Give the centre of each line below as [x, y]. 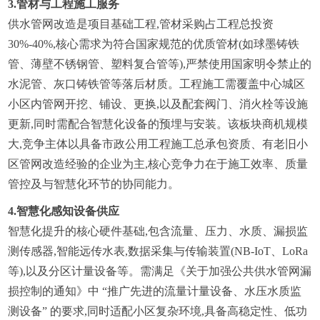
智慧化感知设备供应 [68, 211]
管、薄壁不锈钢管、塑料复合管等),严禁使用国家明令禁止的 [160, 64]
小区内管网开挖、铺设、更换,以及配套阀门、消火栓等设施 [158, 104]
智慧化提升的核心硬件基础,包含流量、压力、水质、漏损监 [158, 231]
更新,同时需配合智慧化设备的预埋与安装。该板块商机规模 [158, 124]
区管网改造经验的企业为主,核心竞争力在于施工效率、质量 [158, 164]
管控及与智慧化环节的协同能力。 [94, 184]
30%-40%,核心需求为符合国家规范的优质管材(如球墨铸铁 [154, 44]
